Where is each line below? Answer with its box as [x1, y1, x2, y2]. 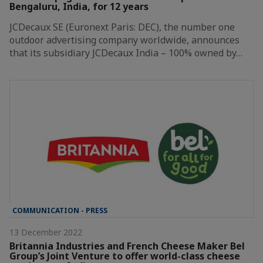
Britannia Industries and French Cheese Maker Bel [9, 240, 245, 252]
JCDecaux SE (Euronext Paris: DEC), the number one [9, 21, 235, 34]
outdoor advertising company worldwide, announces [9, 33, 240, 47]
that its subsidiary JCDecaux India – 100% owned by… [9, 46, 242, 60]
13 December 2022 [9, 227, 82, 238]
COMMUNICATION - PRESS [12, 205, 107, 215]
